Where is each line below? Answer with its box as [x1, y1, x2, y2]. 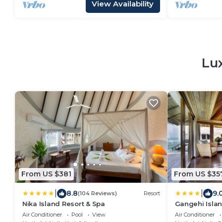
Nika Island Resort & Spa [22, 199, 105, 208]
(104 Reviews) [78, 190, 117, 197]
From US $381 [21, 169, 71, 178]
